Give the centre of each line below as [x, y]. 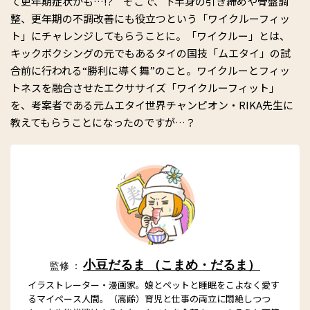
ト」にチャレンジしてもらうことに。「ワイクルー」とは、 [150, 36]
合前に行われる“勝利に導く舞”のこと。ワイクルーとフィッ [150, 70]
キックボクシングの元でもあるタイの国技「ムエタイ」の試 [151, 53]
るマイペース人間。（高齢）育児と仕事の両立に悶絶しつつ [149, 299]
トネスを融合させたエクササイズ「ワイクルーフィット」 [145, 88]
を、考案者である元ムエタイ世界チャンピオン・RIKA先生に [152, 105]
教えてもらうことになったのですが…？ [108, 122]
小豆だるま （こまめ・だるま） [172, 265]
